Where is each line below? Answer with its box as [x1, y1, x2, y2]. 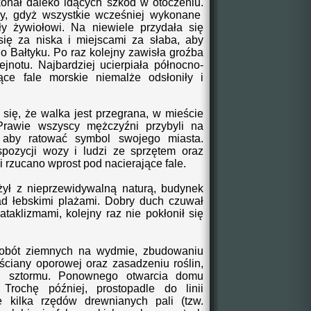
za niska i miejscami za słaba [12, 34, 177, 46]
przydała [133, 22, 183, 33]
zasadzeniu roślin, [112, 258, 203, 269]
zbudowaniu [143, 245, 204, 257]
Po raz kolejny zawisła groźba [53, 47, 203, 58]
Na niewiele [65, 22, 134, 33]
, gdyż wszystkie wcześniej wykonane [5, 9, 203, 21]
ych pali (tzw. [130, 295, 203, 307]
